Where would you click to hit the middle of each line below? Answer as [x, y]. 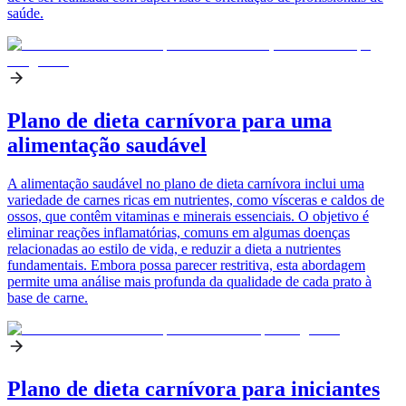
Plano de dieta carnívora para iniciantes [193, 388]
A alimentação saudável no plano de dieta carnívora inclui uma [186, 184]
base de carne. [48, 298]
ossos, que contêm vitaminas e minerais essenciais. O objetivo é [188, 217]
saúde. [25, 14]
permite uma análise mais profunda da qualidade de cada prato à [189, 282]
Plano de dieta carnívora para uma [169, 121]
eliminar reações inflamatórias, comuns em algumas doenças [179, 233]
